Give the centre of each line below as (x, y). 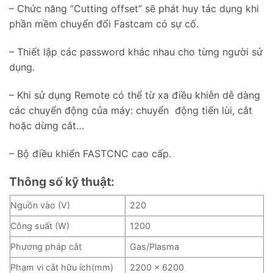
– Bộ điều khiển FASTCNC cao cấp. (90, 153)
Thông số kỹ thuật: (62, 181)
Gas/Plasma (155, 247)
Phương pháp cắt (46, 247)
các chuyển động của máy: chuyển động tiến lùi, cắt (131, 110)
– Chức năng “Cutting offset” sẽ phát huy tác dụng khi (134, 9)
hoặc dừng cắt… (47, 125)
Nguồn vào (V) (40, 205)
